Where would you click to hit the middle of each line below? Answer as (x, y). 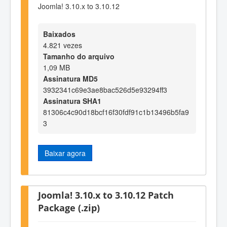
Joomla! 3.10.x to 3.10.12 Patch (106, 195)
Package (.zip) (69, 208)
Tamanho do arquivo (79, 56)
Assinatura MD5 (70, 78)
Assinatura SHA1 (72, 101)
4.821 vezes (63, 45)
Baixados (59, 34)
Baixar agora (65, 153)
